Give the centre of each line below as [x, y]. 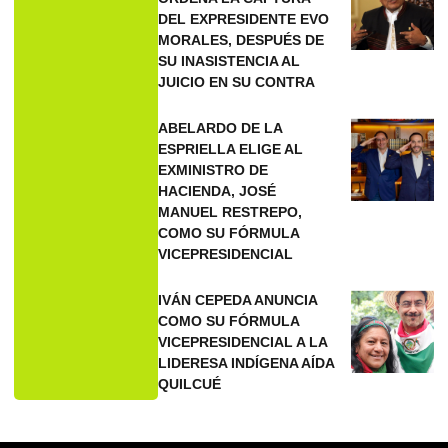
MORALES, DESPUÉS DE [241, 40]
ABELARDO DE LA [220, 128]
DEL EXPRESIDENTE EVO [244, 19]
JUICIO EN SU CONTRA [237, 82]
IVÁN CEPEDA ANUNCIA [238, 300]
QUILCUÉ [190, 384]
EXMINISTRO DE [213, 170]
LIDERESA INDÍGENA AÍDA [246, 363]
